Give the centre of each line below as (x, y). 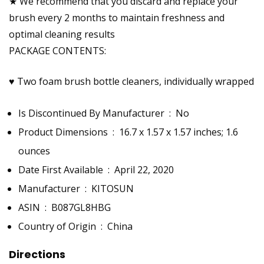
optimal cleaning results (62, 34)
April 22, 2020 (144, 170)
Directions (37, 255)
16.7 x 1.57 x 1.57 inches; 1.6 (179, 132)
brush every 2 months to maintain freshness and (117, 18)
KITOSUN (113, 189)
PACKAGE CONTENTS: (57, 51)
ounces (34, 151)
